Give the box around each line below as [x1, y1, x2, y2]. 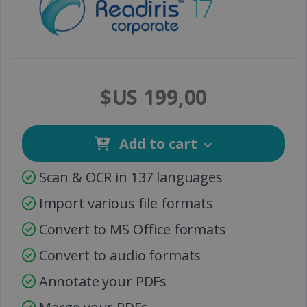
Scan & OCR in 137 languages [35, 168, 223, 187]
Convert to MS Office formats [35, 220, 226, 239]
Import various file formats [35, 194, 213, 213]
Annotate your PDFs [35, 272, 167, 291]
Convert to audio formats [35, 246, 201, 265]
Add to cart [115, 134, 198, 153]
